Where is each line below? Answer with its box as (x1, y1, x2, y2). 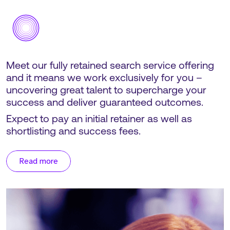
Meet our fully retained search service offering (6, 61, 214, 71)
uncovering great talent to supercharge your (6, 86, 206, 96)
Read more (19, 156, 58, 166)
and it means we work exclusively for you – (6, 73, 202, 84)
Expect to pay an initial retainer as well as (6, 114, 192, 125)
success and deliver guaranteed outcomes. (6, 98, 203, 108)
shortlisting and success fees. (6, 127, 141, 137)
